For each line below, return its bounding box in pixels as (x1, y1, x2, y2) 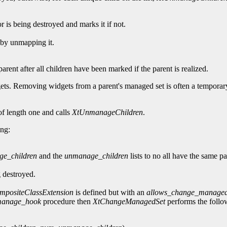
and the (37, 152, 64, 161)
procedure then (41, 197, 93, 206)
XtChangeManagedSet (93, 197, 165, 206)
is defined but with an (73, 188, 146, 197)
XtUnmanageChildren (72, 108, 143, 117)
